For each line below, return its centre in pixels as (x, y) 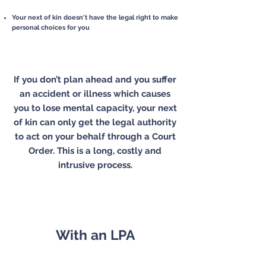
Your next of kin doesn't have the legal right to (85, 18)
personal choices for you (51, 28)
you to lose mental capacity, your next (95, 108)
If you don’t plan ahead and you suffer (95, 80)
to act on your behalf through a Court (95, 137)
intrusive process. (95, 165)
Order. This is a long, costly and (95, 151)
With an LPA (95, 235)
